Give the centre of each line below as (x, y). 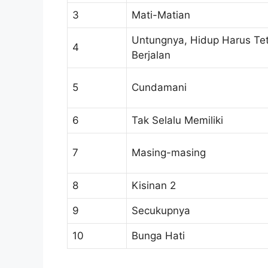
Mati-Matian (161, 15)
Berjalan (151, 55)
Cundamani (159, 88)
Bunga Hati (158, 236)
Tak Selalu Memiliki (177, 121)
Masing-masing (169, 153)
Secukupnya (161, 211)
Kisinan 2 (154, 186)
